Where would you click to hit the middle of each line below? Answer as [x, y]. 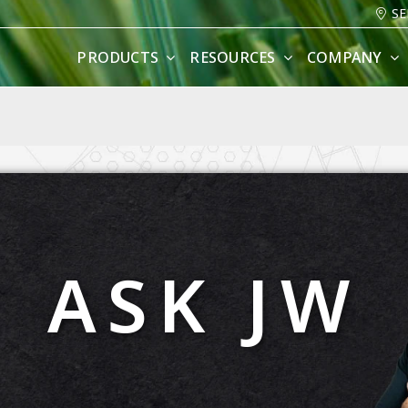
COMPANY [344, 57]
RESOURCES [233, 57]
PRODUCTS [118, 57]
